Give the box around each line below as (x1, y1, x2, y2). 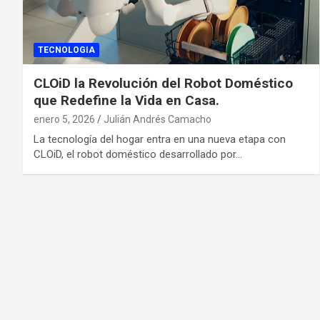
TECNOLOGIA (38, 44, 95, 55)
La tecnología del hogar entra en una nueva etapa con (34, 132, 286, 146)
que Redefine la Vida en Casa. (34, 91, 219, 109)
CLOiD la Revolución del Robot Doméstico (34, 74, 293, 91)
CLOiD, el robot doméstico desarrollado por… (34, 147, 242, 161)
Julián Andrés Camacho (104, 113, 211, 125)
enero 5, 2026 (34, 113, 95, 125)
